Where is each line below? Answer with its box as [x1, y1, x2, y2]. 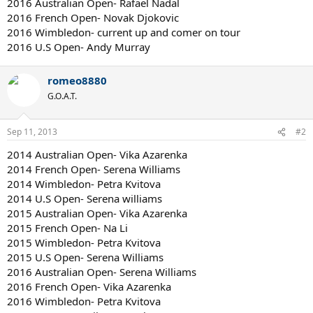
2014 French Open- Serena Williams [7, 162, 180, 176]
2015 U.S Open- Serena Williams [7, 250, 163, 264]
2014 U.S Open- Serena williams [7, 191, 162, 205]
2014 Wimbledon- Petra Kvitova [7, 177, 161, 191]
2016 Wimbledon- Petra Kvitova [7, 294, 161, 308]
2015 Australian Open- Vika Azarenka [7, 206, 187, 220]
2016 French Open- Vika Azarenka [7, 279, 171, 293]
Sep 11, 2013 [7, 126, 57, 138]
